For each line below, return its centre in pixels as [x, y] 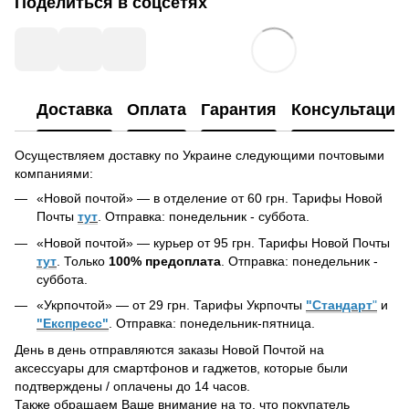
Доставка [74, 109]
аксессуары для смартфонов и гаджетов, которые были [181, 367]
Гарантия [239, 109]
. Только [83, 261]
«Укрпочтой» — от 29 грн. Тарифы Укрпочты [171, 305]
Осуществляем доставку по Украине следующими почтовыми [199, 156]
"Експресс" [73, 324]
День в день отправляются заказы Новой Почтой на [169, 349]
